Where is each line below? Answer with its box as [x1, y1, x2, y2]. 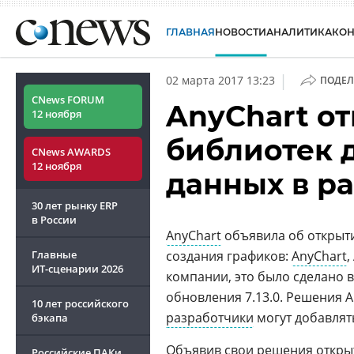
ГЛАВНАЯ [166, 26, 215, 38]
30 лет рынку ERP [32, 198, 118, 213]
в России [32, 213, 77, 227]
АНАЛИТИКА [266, 26, 332, 38]
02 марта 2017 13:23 [166, 73, 275, 88]
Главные [32, 247, 77, 262]
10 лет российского [32, 296, 129, 311]
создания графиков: [166, 247, 292, 265]
